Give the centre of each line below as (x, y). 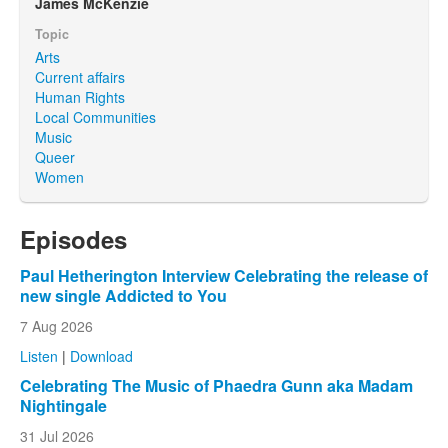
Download (101, 355)
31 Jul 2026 (57, 435)
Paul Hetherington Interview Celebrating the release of (224, 275)
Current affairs (80, 76)
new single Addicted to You (123, 295)
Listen (39, 355)
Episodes (73, 238)
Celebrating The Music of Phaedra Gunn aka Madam (216, 385)
